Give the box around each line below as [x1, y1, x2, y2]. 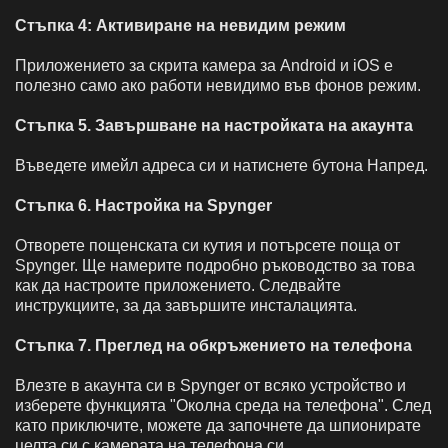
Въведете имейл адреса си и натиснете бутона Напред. [15, 156, 428, 174]
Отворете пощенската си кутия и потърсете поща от [15, 236, 400, 254]
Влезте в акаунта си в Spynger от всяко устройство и [15, 376, 406, 394]
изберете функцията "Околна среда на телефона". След [15, 396, 431, 414]
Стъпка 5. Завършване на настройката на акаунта [15, 116, 413, 134]
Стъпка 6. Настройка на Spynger [15, 196, 272, 214]
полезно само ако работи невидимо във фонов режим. [15, 76, 421, 94]
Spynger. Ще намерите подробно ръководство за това [15, 256, 415, 274]
